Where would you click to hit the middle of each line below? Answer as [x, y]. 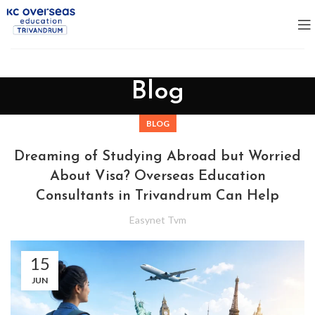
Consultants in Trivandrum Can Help [157, 196]
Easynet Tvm [157, 220]
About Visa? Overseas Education [157, 176]
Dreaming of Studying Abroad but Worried [157, 157]
